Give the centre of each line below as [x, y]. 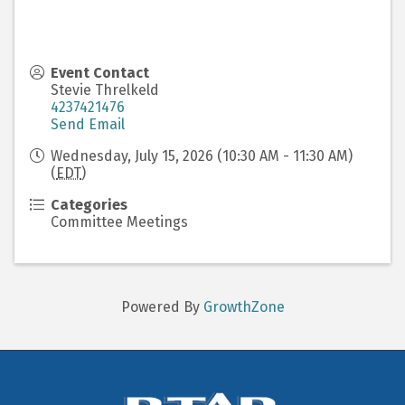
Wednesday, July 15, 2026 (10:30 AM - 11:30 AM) [202, 155]
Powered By [162, 306]
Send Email [88, 124]
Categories [89, 204]
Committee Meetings [119, 221]
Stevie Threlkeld [105, 89]
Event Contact [100, 72]
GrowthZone [244, 306]
